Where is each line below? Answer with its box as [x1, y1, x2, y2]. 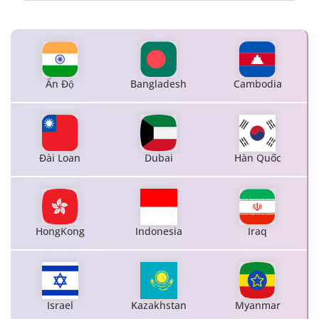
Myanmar [234, 298, 281, 312]
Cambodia [233, 77, 282, 91]
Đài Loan [39, 150, 81, 164]
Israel [46, 298, 73, 312]
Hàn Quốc [234, 150, 281, 164]
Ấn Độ [46, 77, 75, 91]
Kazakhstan [130, 298, 187, 312]
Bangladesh [130, 77, 187, 91]
